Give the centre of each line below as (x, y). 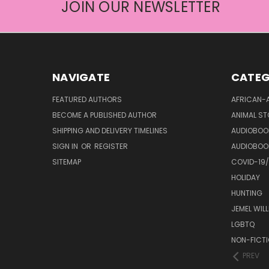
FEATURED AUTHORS (87, 100)
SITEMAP (67, 162)
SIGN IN (66, 147)
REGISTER (111, 147)
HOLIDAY (245, 178)
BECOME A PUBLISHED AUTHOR (104, 115)
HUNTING (246, 193)
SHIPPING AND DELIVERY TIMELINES (110, 131)
